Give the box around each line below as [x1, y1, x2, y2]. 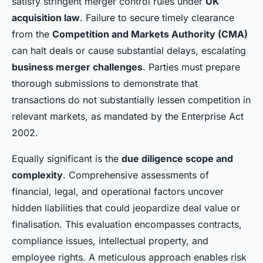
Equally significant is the [12, 153, 122, 165]
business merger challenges [12, 61, 143, 73]
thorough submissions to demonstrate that [12, 77, 198, 90]
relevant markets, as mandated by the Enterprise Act [12, 110, 244, 123]
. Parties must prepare [143, 61, 240, 73]
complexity [12, 169, 63, 181]
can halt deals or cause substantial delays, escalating [12, 45, 246, 57]
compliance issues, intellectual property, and [12, 235, 208, 247]
